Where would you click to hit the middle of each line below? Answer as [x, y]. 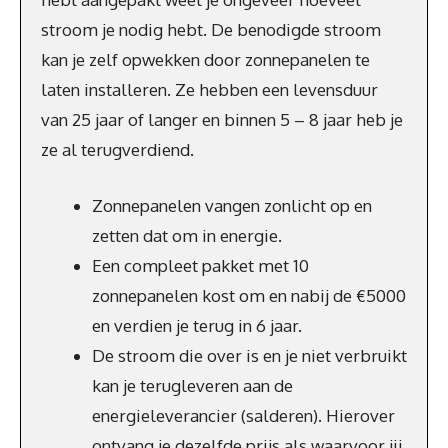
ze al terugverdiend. [117, 149]
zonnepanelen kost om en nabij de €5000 [249, 295]
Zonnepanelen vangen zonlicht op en [232, 205]
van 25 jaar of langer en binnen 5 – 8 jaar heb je [222, 119]
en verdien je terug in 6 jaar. [197, 325]
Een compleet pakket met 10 [200, 265]
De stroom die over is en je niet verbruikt [249, 355]
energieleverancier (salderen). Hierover [243, 415]
